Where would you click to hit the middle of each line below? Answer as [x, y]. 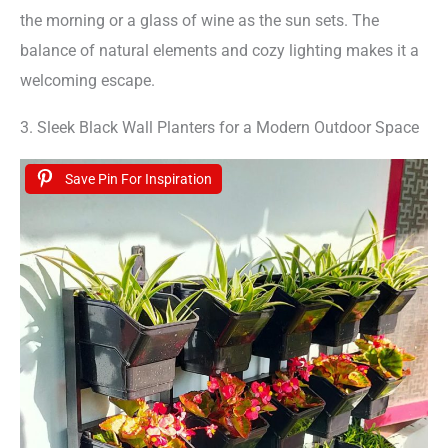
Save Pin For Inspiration [138, 179]
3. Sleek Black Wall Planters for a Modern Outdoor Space [219, 127]
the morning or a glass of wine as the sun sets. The [199, 21]
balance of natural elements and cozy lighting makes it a [219, 51]
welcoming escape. [87, 81]
